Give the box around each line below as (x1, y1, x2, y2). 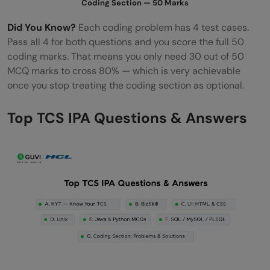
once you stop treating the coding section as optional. (7, 79, 244, 92)
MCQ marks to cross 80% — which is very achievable (7, 64, 240, 78)
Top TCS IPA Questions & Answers (7, 108, 251, 128)
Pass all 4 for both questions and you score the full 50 (7, 36, 244, 49)
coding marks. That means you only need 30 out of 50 (7, 50, 244, 63)
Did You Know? (7, 21, 76, 34)
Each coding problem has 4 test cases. (76, 21, 249, 34)
